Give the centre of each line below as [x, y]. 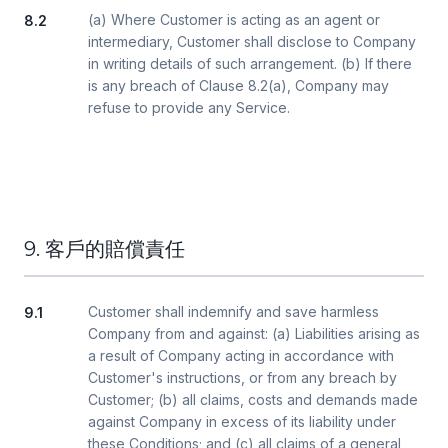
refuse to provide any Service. [189, 107]
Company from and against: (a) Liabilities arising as [254, 333]
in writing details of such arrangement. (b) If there [250, 63]
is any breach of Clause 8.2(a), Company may [238, 85]
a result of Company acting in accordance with [241, 355]
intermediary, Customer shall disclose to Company [252, 41]
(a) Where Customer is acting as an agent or [234, 19]
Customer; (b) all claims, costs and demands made [253, 399]
